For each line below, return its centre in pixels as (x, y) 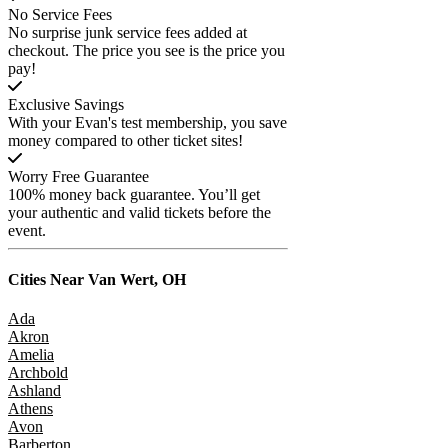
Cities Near (46, 280)
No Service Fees (60, 14)
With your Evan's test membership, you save (147, 122)
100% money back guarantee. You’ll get (134, 194)
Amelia (31, 355)
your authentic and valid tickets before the (139, 212)
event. (27, 230)
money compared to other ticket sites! (125, 140)
